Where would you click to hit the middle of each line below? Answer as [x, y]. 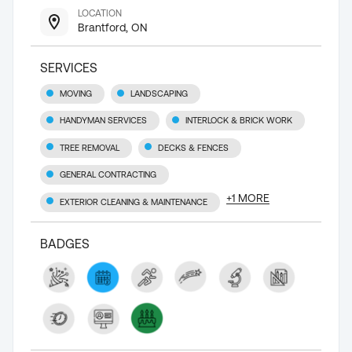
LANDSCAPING [159, 94]
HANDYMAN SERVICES [103, 121]
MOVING [76, 94]
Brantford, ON [112, 27]
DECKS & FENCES [193, 147]
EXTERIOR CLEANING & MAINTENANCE [134, 202]
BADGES [65, 243]
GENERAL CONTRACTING [108, 175]
